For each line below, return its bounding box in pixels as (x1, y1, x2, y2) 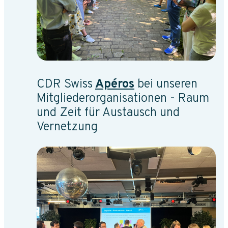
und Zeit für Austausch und (37, 105, 180, 121)
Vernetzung (37, 119, 101, 135)
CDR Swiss (37, 76, 93, 92)
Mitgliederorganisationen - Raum (37, 91, 209, 106)
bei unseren (137, 76, 197, 92)
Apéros (95, 76, 134, 92)
